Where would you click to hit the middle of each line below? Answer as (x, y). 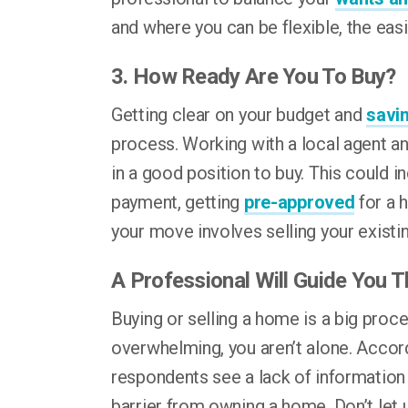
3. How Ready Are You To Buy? (254, 76)
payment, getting (178, 202)
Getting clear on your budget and (239, 115)
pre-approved (299, 202)
